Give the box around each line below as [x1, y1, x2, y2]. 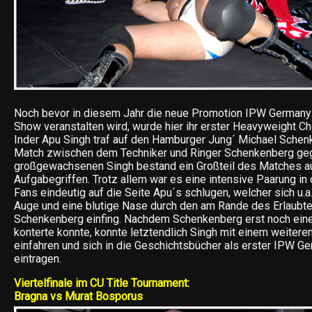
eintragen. [14, 251, 61, 265]
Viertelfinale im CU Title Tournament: [14, 276, 189, 290]
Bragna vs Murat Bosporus [14, 289, 143, 303]
